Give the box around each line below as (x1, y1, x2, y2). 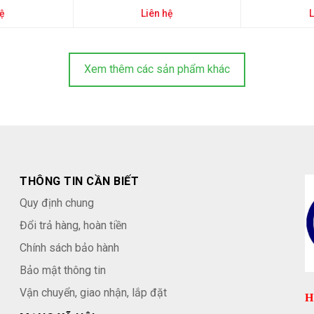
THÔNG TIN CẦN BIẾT (20, 175, 139, 188)
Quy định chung (20, 196, 95, 210)
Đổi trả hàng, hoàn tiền (20, 219, 128, 232)
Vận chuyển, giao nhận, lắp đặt (20, 286, 168, 299)
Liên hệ (140, 8, 173, 19)
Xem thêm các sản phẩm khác (84, 62, 230, 76)
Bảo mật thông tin (20, 264, 107, 277)
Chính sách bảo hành (20, 241, 120, 254)
